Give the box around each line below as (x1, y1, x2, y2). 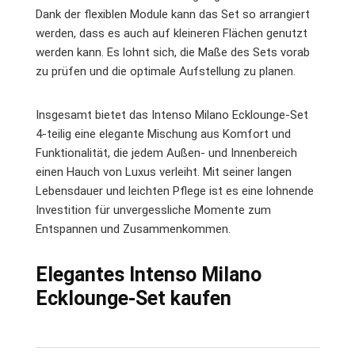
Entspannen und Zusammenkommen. (36, 221, 231, 236)
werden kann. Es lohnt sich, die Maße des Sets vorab (36, 44, 310, 59)
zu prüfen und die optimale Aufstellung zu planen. (36, 63, 296, 78)
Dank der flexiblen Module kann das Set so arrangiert (36, 6, 310, 21)
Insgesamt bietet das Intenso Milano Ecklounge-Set (36, 107, 308, 122)
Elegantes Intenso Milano (36, 262, 261, 286)
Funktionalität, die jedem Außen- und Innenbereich (36, 145, 297, 160)
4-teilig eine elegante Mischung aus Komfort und (36, 126, 291, 141)
